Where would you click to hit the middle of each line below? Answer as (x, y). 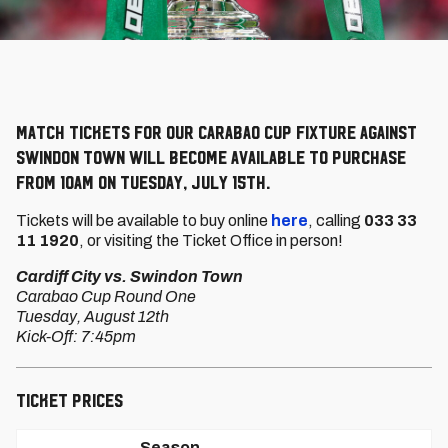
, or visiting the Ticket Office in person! (211, 240)
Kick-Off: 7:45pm (76, 336)
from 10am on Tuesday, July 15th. (143, 182)
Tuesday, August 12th (92, 316)
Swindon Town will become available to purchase (211, 157)
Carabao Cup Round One (106, 296)
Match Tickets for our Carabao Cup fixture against (216, 132)
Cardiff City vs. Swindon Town (129, 276)
